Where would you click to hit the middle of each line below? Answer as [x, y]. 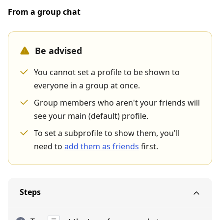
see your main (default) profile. [91, 116]
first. [149, 146]
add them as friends [102, 146]
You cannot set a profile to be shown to [107, 72]
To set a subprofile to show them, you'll [107, 133]
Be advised [58, 51]
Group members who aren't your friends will [117, 103]
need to [49, 146]
